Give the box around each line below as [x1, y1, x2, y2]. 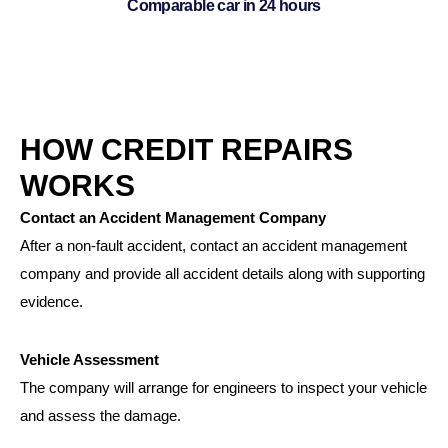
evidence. [20, 293, 83, 310]
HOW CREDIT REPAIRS [20, 133, 353, 166]
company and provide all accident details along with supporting [20, 265, 425, 282]
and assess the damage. [20, 407, 181, 424]
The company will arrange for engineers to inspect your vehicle [20, 379, 427, 396]
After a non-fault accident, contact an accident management [20, 237, 407, 254]
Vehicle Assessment [20, 351, 159, 368]
